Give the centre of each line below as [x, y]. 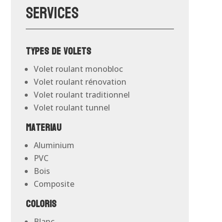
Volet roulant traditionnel [82, 95]
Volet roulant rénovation [80, 82]
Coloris [41, 204]
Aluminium [54, 145]
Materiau [43, 128]
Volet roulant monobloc [78, 69]
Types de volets [58, 52]
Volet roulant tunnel [72, 108]
